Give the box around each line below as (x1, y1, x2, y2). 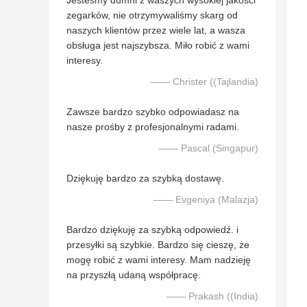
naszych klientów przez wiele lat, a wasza (66, 25, 245, 36)
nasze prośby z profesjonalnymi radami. (66, 121, 239, 133)
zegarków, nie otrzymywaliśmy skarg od (66, 10, 238, 21)
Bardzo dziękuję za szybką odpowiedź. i (66, 224, 238, 236)
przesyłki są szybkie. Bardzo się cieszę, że (66, 239, 249, 251)
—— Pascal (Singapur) (159, 143, 258, 154)
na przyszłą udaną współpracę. (66, 269, 201, 281)
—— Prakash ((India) (167, 291, 258, 302)
